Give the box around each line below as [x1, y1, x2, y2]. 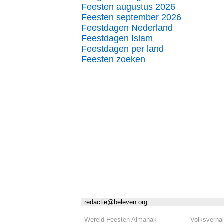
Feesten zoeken [81, 54, 145, 64]
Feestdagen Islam [81, 33, 153, 43]
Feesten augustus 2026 [81, 2, 175, 12]
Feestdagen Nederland [81, 23, 173, 33]
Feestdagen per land [81, 44, 164, 54]
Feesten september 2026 [81, 12, 181, 22]
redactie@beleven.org [84, 198, 147, 206]
